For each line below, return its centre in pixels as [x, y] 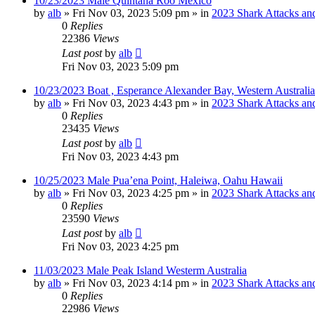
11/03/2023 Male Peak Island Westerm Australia [140, 270]
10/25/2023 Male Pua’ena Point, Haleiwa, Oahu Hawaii [158, 180]
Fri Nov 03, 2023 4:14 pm [131, 283]
